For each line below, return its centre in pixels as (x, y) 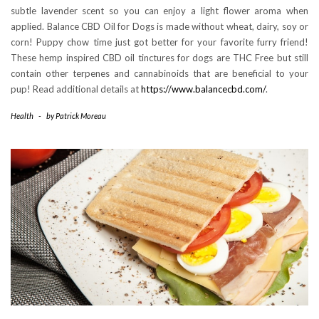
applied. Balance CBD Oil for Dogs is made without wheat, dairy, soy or (159, 27)
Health (22, 116)
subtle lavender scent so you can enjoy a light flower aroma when (159, 11)
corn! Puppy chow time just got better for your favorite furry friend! (159, 42)
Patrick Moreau (81, 116)
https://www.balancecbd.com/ (203, 89)
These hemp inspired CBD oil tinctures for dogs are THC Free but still (159, 58)
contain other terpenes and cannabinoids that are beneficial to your (159, 74)
